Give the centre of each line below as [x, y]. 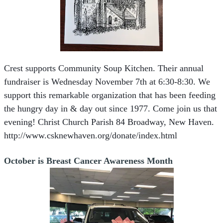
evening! [21, 122]
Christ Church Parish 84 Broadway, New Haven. [127, 122]
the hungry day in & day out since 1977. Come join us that [111, 109]
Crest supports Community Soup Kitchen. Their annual [104, 68]
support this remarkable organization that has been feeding [110, 95]
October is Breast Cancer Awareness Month [88, 161]
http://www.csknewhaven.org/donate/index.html [91, 135]
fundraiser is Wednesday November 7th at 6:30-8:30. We [107, 82]
